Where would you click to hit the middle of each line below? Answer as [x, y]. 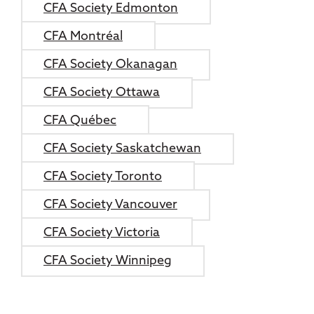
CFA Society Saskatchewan [122, 149]
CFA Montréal [83, 36]
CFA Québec [80, 121]
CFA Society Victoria [102, 233]
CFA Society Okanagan [110, 64]
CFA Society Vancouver [110, 205]
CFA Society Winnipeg [108, 261]
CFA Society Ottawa [102, 93]
